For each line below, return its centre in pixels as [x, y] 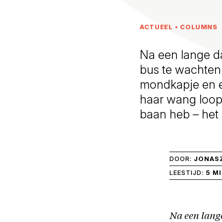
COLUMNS [199, 27]
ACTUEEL [156, 27]
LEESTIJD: [188, 172]
